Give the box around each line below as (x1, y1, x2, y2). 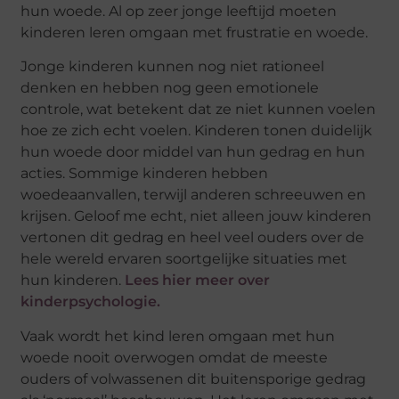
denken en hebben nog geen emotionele (20, 79, 320, 97)
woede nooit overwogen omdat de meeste (20, 348, 329, 366)
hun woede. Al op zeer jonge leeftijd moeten (20, 3, 338, 20)
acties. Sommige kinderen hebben (20, 165, 269, 183)
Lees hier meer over (125, 272, 271, 289)
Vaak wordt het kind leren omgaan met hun (20, 327, 336, 345)
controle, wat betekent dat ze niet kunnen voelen (20, 101, 377, 118)
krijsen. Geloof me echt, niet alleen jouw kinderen (20, 208, 372, 225)
